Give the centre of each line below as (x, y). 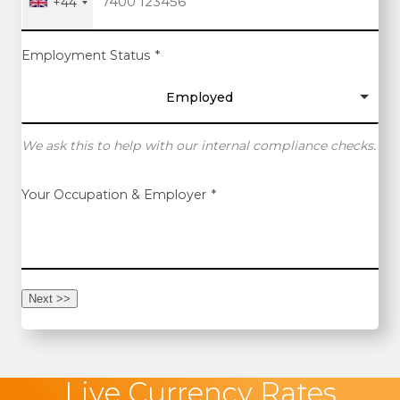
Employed (200, 98)
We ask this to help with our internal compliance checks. (198, 146)
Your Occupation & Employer (113, 195)
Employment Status (85, 56)
